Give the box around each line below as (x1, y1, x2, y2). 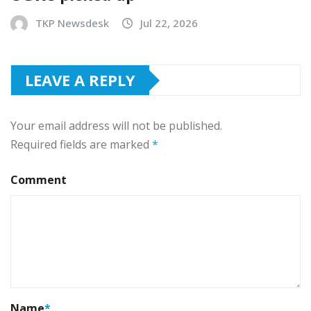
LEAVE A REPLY (25, 69, 135, 91)
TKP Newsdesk (35, 16, 109, 31)
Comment (10, 172, 67, 188)
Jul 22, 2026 (140, 16, 198, 31)
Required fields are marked (10, 137, 152, 153)
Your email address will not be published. (10, 118, 222, 134)
